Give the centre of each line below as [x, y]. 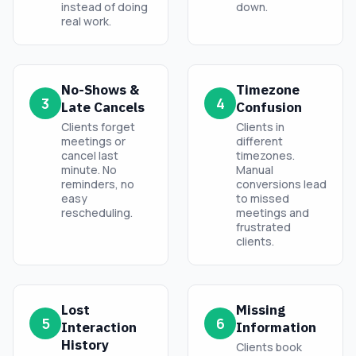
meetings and [273, 213]
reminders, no [98, 184]
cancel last [90, 156]
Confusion [269, 108]
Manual [255, 170]
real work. [86, 21]
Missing [261, 310]
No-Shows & [100, 90]
